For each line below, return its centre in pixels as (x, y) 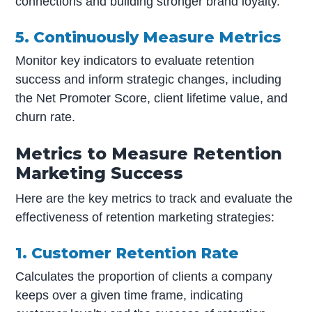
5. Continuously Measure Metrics (149, 37)
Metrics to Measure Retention (149, 153)
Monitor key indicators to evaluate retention (135, 61)
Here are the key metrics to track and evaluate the (154, 198)
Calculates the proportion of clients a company (144, 277)
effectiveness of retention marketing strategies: (145, 217)
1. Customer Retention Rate (127, 252)
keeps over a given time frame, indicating (130, 296)
